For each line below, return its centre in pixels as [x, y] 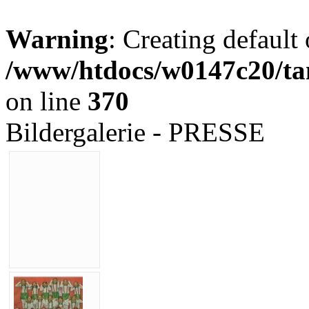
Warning [57, 39]
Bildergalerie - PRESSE [135, 132]
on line [47, 101]
